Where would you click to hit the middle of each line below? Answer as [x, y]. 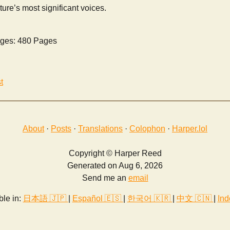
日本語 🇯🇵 [45, 199]
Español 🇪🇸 [98, 199]
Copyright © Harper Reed [115, 154]
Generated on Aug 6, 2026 [115, 166]
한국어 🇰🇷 [150, 199]
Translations [100, 129]
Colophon [147, 129]
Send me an [105, 178]
